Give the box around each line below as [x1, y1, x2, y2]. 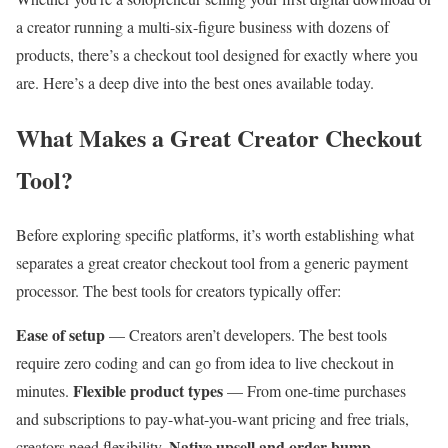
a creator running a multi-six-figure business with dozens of [16, 15, 389, 37]
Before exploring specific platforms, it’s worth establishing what [16, 223, 414, 245]
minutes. [16, 379, 73, 401]
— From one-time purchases [223, 379, 406, 401]
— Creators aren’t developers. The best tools [105, 323, 387, 345]
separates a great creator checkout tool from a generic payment [16, 251, 408, 273]
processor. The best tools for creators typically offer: [16, 279, 341, 301]
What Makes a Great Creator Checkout [16, 119, 422, 155]
